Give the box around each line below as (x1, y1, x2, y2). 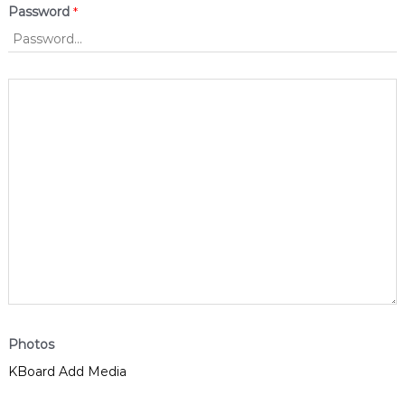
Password (7, 3, 73, 20)
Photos (7, 335, 54, 353)
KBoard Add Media (7, 363, 127, 380)
